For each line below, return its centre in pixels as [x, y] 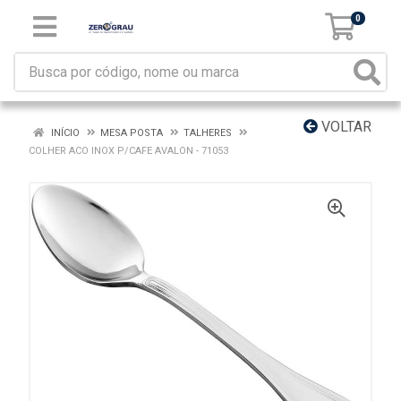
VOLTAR [345, 127]
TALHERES [208, 133]
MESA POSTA [133, 133]
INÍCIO [64, 133]
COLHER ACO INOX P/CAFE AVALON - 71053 [128, 151]
